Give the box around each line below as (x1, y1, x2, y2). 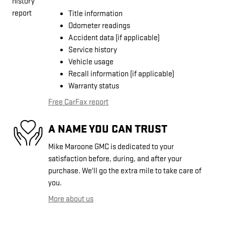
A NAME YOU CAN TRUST (48, 122, 167, 136)
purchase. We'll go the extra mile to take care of (48, 166, 201, 176)
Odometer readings (68, 21, 130, 31)
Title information (68, 9, 123, 19)
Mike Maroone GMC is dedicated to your (48, 142, 174, 152)
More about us (48, 194, 93, 204)
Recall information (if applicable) (68, 69, 174, 79)
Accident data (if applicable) (68, 33, 160, 43)
